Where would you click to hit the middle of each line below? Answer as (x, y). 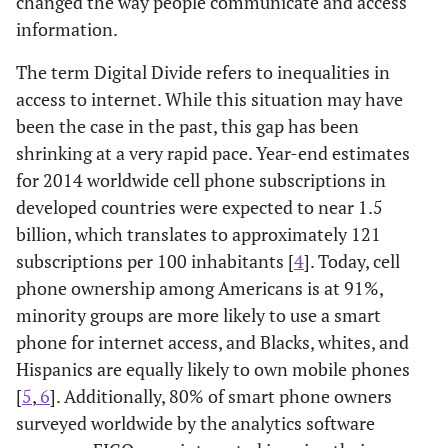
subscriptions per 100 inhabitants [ (155, 261)
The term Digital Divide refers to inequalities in (203, 72)
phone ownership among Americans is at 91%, (199, 288)
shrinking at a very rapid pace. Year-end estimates (213, 153)
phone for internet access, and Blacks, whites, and (212, 342)
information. (67, 29)
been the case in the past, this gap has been (187, 126)
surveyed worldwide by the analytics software (195, 423)
